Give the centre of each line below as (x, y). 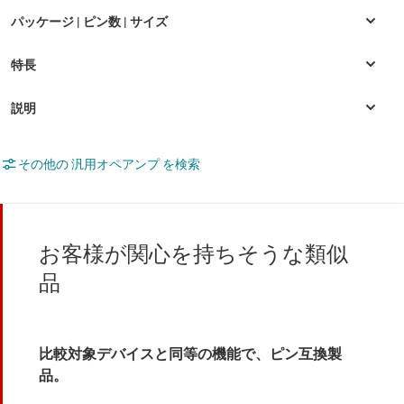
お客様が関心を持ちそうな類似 (193, 255)
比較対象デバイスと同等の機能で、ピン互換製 (190, 354)
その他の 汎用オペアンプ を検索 (109, 165)
